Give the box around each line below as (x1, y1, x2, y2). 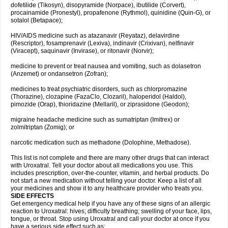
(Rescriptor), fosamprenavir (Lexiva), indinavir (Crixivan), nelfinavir (11, 40, 194, 47)
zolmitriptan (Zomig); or (11, 124, 74, 131)
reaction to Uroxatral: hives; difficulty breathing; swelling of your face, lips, (11, 208, 212, 215)
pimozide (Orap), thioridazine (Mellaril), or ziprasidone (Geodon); (11, 101, 189, 108)
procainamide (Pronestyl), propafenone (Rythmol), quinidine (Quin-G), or (11, 9, 211, 16)
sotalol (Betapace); (11, 17, 63, 24)
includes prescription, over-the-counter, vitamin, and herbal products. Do (11, 169, 209, 177)
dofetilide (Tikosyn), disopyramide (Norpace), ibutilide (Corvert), (11, 2, 186, 9)
